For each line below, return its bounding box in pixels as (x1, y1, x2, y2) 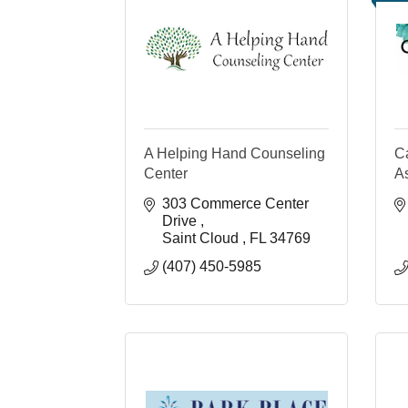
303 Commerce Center (162, 195, 309, 211)
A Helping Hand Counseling (144, 145, 325, 161)
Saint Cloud (162, 229, 242, 246)
